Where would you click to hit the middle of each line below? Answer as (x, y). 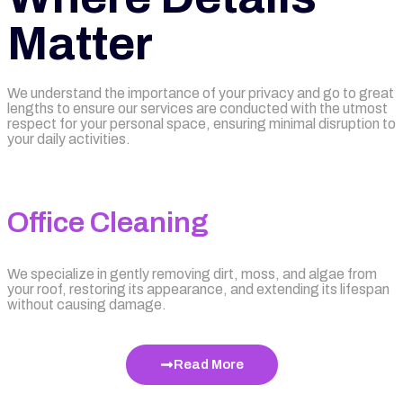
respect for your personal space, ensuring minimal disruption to (201, 124)
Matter (80, 44)
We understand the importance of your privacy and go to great (201, 93)
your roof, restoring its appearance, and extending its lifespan (198, 289)
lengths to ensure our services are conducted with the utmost (197, 108)
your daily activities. (69, 139)
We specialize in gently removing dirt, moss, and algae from (192, 274)
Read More (208, 364)
